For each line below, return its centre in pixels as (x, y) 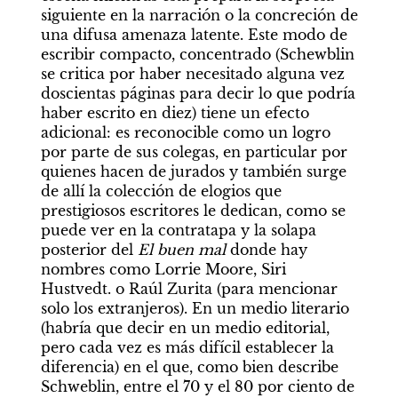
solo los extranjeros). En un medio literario (195, 308)
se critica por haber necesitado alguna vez (192, 74)
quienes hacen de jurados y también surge (193, 171)
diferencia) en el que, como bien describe (189, 367)
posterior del (89, 250)
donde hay (266, 250)
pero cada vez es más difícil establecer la (187, 347)
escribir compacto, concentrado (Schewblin (197, 54)
